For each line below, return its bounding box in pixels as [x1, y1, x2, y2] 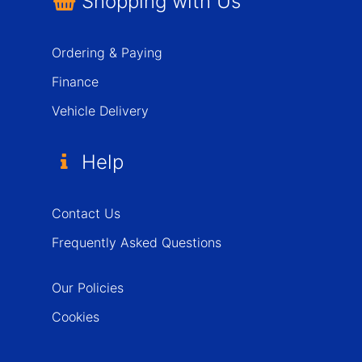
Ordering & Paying [52, 44, 162, 61]
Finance [52, 74, 99, 90]
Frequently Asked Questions [52, 234, 221, 250]
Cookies [52, 309, 99, 325]
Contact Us [52, 205, 120, 221]
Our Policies [52, 280, 124, 296]
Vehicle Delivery [52, 103, 149, 119]
